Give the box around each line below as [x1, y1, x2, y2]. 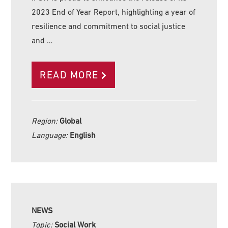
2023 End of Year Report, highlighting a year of [32, 7, 196, 16]
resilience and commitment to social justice [32, 21, 186, 31]
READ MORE [40, 69, 99, 80]
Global [60, 116, 82, 125]
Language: [32, 130, 70, 139]
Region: [32, 116, 60, 125]
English [70, 130, 96, 139]
